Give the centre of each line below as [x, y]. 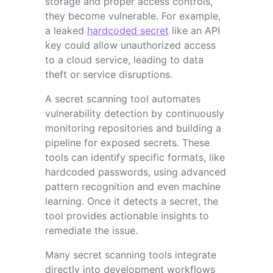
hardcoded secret [128, 30]
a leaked [66, 30]
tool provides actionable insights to [127, 215]
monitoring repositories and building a [133, 128]
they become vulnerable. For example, [133, 16]
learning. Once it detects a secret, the [131, 201]
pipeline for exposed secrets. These [127, 142]
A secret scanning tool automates [122, 98]
